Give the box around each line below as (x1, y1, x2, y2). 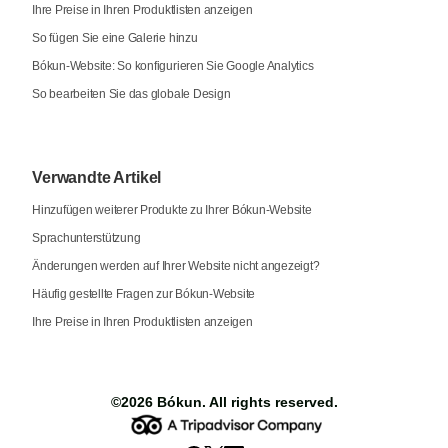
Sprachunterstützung (32, 230, 141, 245)
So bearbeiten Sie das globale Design (32, 86, 231, 101)
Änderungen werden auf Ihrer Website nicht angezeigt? (32, 258, 320, 273)
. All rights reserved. (201, 393, 338, 410)
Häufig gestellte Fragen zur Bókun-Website (32, 286, 256, 301)
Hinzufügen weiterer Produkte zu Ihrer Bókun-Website (32, 202, 312, 217)
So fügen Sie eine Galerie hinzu (32, 30, 198, 45)
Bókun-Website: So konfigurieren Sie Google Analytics (32, 58, 314, 73)
